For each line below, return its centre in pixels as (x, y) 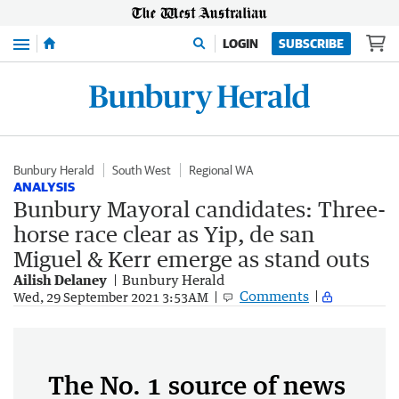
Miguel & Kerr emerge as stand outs (191, 259)
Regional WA (221, 170)
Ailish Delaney (60, 280)
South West (142, 170)
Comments (274, 296)
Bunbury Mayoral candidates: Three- (199, 209)
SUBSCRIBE (311, 44)
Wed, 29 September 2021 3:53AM (111, 297)
